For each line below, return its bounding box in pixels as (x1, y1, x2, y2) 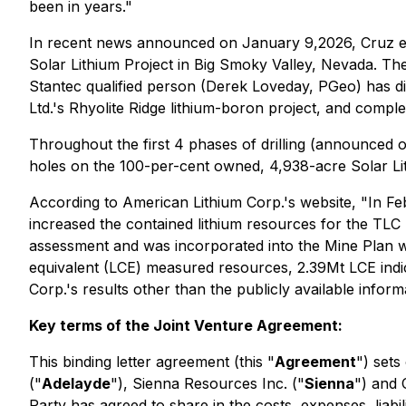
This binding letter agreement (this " (29, 353, 275, 371)
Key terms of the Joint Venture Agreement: (29, 316, 343, 334)
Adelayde (42, 374, 111, 392)
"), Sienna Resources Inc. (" (111, 374, 304, 392)
